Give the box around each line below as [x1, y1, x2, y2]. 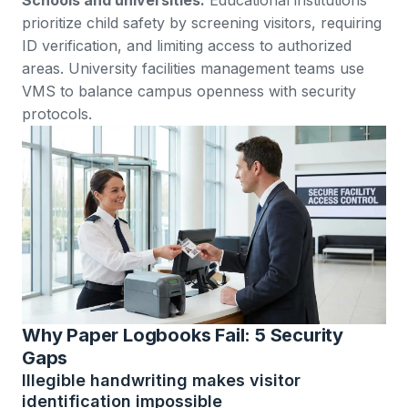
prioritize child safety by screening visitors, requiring [22, 13, 382, 32]
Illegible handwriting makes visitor [22, 371, 301, 391]
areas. [22, 58, 68, 77]
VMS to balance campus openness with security [22, 81, 356, 100]
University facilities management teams [68, 58, 335, 77]
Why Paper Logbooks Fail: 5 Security [22, 324, 343, 347]
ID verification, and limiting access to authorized [22, 36, 352, 55]
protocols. [22, 104, 92, 123]
